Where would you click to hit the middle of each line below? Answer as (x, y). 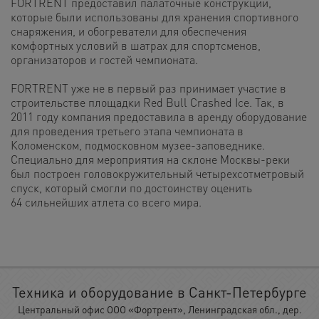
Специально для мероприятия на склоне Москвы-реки (150, 159)
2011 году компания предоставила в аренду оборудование (159, 116)
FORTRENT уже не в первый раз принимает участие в (148, 88)
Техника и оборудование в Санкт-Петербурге (159, 292)
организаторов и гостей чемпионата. (104, 59)
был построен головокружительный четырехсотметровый (157, 173)
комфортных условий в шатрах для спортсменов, (136, 45)
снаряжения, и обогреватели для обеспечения (129, 31)
